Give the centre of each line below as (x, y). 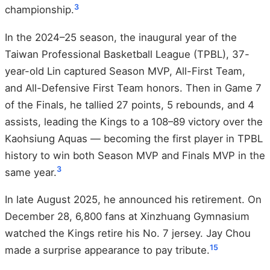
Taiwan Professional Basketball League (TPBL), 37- (127, 54)
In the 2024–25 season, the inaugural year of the (121, 37)
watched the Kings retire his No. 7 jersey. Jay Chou (128, 234)
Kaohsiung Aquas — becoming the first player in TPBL (134, 138)
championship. (39, 10)
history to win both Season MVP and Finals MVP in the (135, 155)
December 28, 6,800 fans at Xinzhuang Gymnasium (127, 217)
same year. (31, 172)
